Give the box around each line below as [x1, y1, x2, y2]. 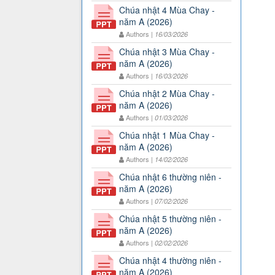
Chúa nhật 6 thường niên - [119, 171, 222, 184]
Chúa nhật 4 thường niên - [119, 254, 222, 267]
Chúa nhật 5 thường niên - [119, 212, 222, 225]
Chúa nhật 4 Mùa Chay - [119, 4, 215, 17]
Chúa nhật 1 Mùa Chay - [119, 129, 215, 142]
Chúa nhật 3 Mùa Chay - [119, 45, 215, 58]
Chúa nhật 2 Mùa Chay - [119, 87, 215, 100]
